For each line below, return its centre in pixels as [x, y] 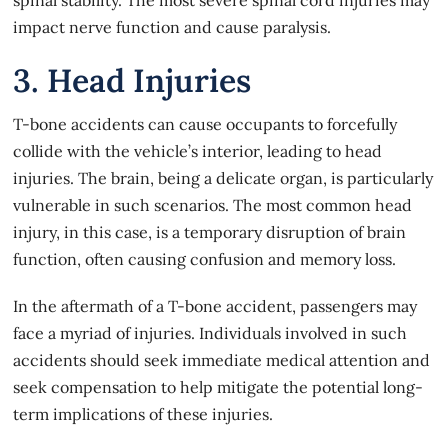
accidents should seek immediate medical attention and [222, 359]
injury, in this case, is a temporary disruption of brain [210, 231]
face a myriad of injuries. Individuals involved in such [210, 332]
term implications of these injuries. [143, 413]
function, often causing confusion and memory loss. [205, 258]
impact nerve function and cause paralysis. [172, 26]
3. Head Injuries [132, 80]
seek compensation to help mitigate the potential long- [218, 386]
